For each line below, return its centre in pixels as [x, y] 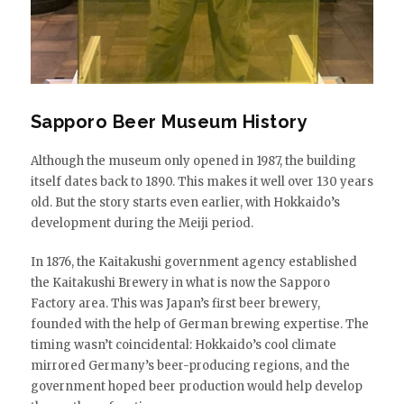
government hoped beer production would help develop [196, 386]
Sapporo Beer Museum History [169, 121]
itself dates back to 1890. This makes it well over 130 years [202, 181]
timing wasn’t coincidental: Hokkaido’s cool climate [183, 344]
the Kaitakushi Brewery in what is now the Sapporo [180, 282]
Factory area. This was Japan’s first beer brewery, [175, 303]
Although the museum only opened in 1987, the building [193, 161]
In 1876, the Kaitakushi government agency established [193, 262]
